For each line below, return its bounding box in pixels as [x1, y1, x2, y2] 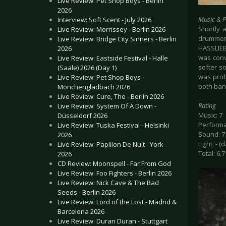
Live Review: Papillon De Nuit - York [58, 140, 163, 149]
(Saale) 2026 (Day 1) [58, 63, 117, 72]
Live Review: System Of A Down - [58, 101, 156, 110]
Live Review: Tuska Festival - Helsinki [58, 121, 169, 130]
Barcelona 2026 [58, 207, 104, 216]
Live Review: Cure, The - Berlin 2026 [58, 92, 164, 101]
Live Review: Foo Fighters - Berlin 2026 [58, 168, 172, 178]
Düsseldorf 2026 [58, 111, 107, 120]
